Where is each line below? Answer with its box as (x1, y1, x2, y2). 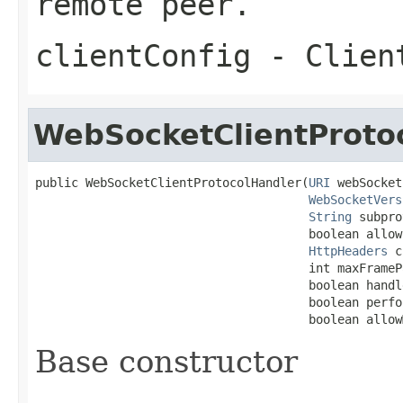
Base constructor (35, 343, 298, 380)
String (309, 209, 352, 224)
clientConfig (35, 37, 251, 74)
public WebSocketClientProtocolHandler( (35, 175, 309, 190)
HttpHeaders (309, 243, 388, 258)
